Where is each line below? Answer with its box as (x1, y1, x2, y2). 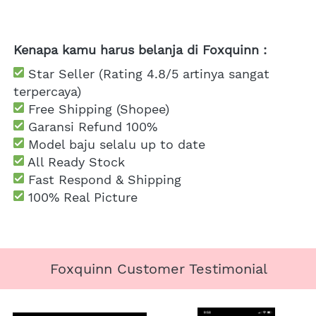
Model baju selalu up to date (24, 136, 205, 152)
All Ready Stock (24, 154, 125, 169)
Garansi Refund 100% (28, 119, 157, 134)
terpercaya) (13, 83, 81, 99)
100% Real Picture (28, 189, 138, 205)
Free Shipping (24, 101, 112, 116)
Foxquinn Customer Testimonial (49, 260, 267, 277)
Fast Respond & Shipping (24, 171, 181, 187)
